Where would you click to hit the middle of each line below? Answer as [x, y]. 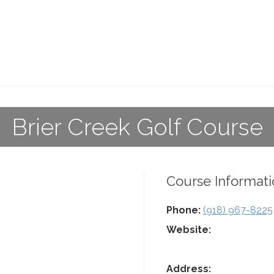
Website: [189, 230]
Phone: [183, 210]
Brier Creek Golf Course [137, 127]
